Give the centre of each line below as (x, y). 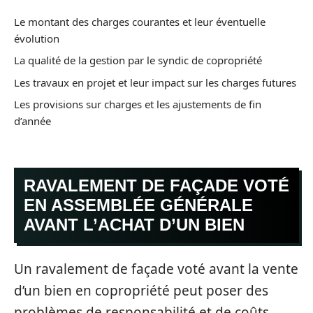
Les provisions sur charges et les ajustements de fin (138, 104)
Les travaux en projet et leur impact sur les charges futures (155, 82)
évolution (37, 38)
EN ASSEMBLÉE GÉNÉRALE (138, 205)
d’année (32, 121)
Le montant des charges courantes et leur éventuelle (140, 21)
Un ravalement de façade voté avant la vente (156, 269)
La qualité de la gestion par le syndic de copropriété (138, 60)
